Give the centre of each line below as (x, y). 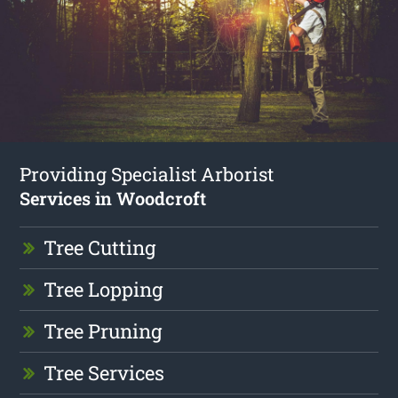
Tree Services (104, 373)
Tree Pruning (103, 331)
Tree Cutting (100, 248)
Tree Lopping (103, 290)
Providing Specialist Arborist (147, 175)
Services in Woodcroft (113, 199)
